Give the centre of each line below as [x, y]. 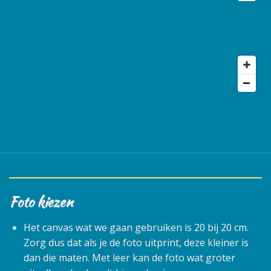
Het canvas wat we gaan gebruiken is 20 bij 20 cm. [136, 227]
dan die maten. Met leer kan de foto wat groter [129, 257]
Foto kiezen [41, 201]
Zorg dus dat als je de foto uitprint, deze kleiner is [136, 242]
